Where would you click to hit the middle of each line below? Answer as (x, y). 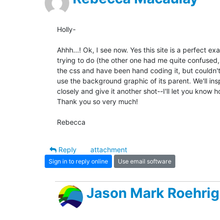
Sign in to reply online (78, 161)
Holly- (66, 29)
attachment (109, 150)
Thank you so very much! (97, 102)
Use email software (145, 161)
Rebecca (71, 122)
